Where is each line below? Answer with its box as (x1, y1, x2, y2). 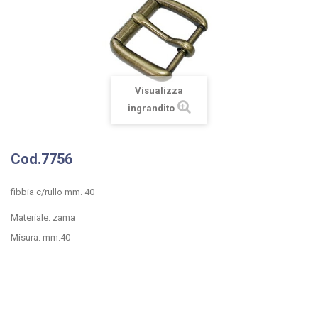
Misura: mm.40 (11, 232, 70, 243)
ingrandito (127, 103, 175, 114)
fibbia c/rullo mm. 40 (11, 187, 94, 197)
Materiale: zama (11, 212, 75, 223)
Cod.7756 (11, 150, 72, 168)
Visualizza (135, 85, 183, 96)
